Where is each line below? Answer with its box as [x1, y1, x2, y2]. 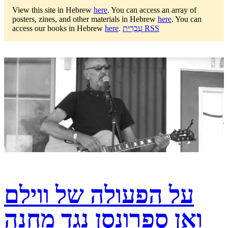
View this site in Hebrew [12, 6, 94, 15]
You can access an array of [111, 6, 196, 15]
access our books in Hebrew [12, 24, 105, 33]
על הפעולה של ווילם [4, 181, 194, 208]
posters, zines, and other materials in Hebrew [12, 15, 158, 24]
